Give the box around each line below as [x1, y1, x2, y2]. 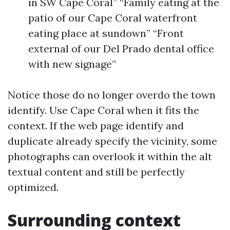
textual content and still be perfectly [8, 165, 185, 178]
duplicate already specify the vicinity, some [8, 135, 217, 147]
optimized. [8, 181, 59, 194]
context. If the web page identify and [8, 119, 184, 132]
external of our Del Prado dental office [28, 42, 214, 55]
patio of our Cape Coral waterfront [28, 11, 197, 24]
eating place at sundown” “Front [28, 27, 184, 40]
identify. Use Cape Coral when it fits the [8, 104, 199, 117]
